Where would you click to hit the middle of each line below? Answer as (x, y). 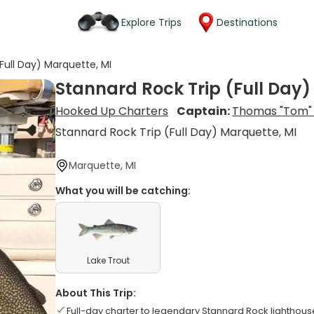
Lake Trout (108, 260)
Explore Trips (151, 22)
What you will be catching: (123, 191)
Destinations (247, 22)
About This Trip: (96, 293)
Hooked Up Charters (112, 111)
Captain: (205, 111)
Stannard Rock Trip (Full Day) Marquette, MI (176, 132)
